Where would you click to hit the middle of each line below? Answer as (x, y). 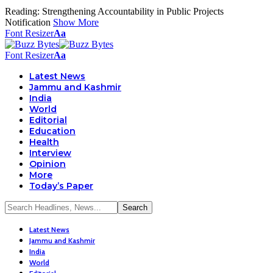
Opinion (48, 164)
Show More (76, 22)
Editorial (48, 120)
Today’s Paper (61, 186)
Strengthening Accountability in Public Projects (133, 11)
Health (44, 142)
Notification (28, 22)
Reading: (22, 11)
